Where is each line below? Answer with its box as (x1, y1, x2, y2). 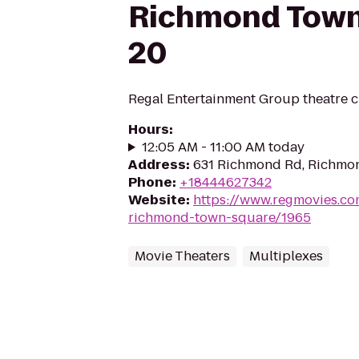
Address (128, 155, 186, 174)
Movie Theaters (135, 247, 230, 265)
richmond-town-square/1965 (128, 208, 311, 227)
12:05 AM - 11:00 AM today (141, 138, 305, 156)
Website (128, 191, 186, 209)
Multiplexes (249, 247, 323, 265)
